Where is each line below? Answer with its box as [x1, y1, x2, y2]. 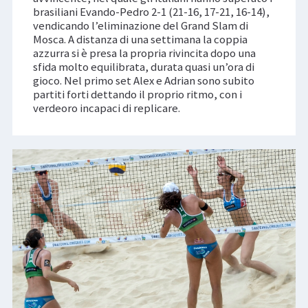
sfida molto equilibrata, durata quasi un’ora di [32, 58, 254, 74]
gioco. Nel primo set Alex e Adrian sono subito [32, 72, 254, 88]
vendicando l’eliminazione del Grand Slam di [32, 17, 248, 33]
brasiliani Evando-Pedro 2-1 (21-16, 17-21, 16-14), [32, 3, 269, 19]
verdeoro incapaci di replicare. [32, 100, 180, 115]
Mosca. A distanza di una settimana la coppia [32, 31, 247, 47]
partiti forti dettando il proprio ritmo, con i [32, 86, 242, 102]
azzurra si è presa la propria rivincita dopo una [32, 45, 256, 60]
